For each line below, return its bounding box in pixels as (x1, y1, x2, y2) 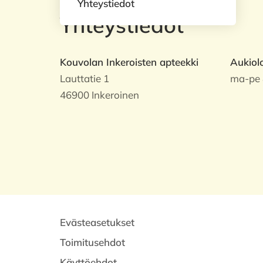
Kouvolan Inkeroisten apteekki (60, 56, 198, 68)
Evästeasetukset (60, 216, 134, 228)
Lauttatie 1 (60, 72, 109, 85)
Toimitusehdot (60, 236, 125, 248)
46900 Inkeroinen (60, 89, 139, 101)
